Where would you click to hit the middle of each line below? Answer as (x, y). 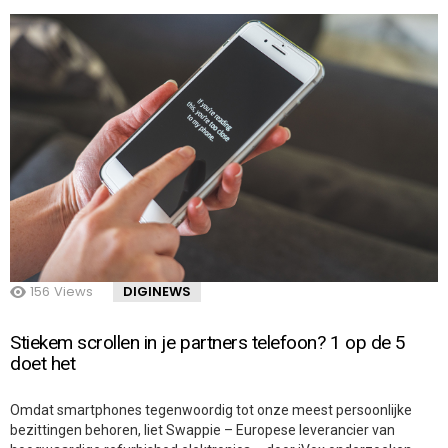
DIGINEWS (157, 291)
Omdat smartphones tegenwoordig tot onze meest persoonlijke (211, 410)
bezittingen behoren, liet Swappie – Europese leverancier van (202, 430)
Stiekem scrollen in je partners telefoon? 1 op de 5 (208, 343)
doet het (43, 364)
